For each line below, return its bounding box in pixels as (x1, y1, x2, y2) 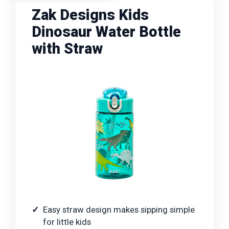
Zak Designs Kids (32, 6, 149, 24)
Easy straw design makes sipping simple (43, 204, 195, 215)
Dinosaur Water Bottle (32, 22, 181, 40)
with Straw (32, 39, 103, 57)
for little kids (43, 216, 91, 227)
